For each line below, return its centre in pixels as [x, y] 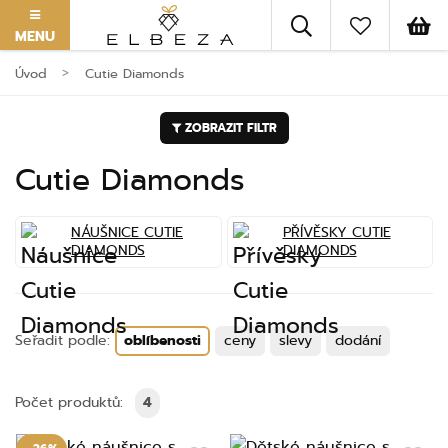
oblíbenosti [162, 340]
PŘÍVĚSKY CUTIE [336, 232]
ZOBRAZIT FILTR [228, 128]
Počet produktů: [71, 402]
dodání [358, 340]
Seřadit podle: [65, 340]
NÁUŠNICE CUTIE [127, 232]
